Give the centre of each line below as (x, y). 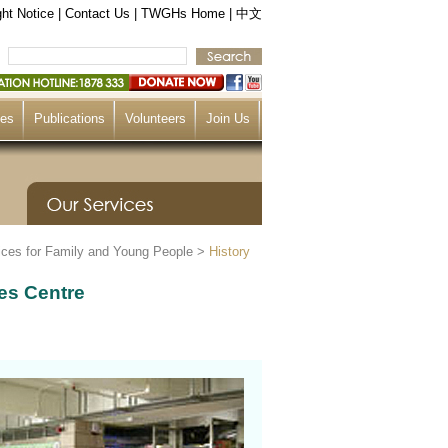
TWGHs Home (183, 13)
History (229, 251)
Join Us (228, 118)
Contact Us (97, 13)
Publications (69, 118)
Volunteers (155, 118)
